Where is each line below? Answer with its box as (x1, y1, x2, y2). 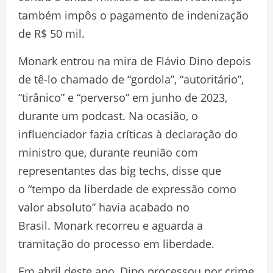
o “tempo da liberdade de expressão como (18, 181, 236, 196)
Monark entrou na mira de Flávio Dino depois (18, 53, 251, 68)
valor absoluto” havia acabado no (18, 199, 190, 214)
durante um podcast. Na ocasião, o (18, 108, 198, 123)
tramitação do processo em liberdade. (18, 236, 214, 251)
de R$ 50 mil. (18, 26, 85, 41)
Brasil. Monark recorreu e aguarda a (18, 218, 203, 233)
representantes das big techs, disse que (18, 163, 221, 178)
